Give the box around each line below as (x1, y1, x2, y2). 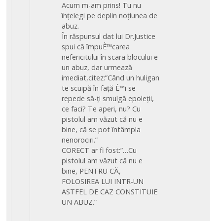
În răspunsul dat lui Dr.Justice (62, 31, 156, 41)
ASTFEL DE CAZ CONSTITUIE (62, 186, 158, 196)
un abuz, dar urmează (62, 62, 133, 72)
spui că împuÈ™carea (62, 41, 130, 51)
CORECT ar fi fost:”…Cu (62, 145, 137, 155)
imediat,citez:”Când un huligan (62, 73, 160, 82)
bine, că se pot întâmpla (62, 124, 141, 134)
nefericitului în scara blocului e (62, 52, 158, 62)
